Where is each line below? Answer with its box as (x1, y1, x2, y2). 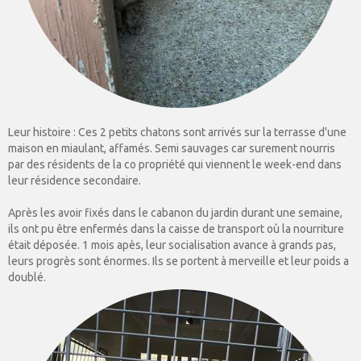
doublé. (8, 271, 46, 284)
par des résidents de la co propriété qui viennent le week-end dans (8, 158, 342, 171)
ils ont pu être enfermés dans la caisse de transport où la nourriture (8, 222, 344, 235)
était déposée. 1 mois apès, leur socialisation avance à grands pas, (8, 239, 336, 251)
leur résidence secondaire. (8, 174, 141, 187)
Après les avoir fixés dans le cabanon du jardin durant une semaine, (8, 206, 342, 219)
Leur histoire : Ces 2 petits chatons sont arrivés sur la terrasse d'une (8, 126, 346, 139)
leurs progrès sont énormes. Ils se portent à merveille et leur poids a (8, 255, 349, 268)
